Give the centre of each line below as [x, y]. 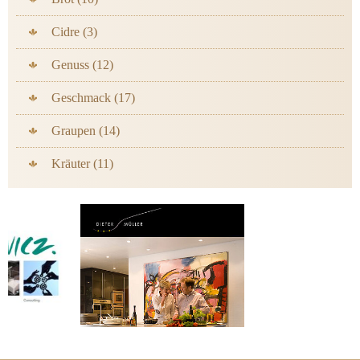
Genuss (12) [82, 65]
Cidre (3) [74, 32]
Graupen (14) [86, 131]
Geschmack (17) [93, 98]
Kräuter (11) [82, 164]
